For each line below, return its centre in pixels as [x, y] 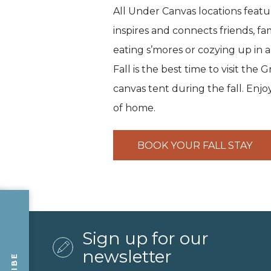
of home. [134, 108]
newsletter [127, 256]
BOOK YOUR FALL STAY [195, 145]
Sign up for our [145, 238]
